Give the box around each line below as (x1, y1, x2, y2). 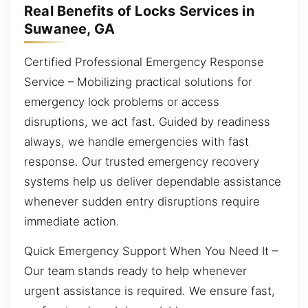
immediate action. (24, 214, 120, 228)
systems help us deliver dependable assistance (24, 174, 281, 188)
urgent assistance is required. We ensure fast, (24, 284, 275, 298)
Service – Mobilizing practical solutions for (24, 74, 252, 89)
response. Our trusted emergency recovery (24, 154, 259, 168)
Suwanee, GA (24, 21, 115, 38)
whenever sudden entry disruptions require (24, 194, 260, 208)
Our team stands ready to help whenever (24, 264, 247, 278)
